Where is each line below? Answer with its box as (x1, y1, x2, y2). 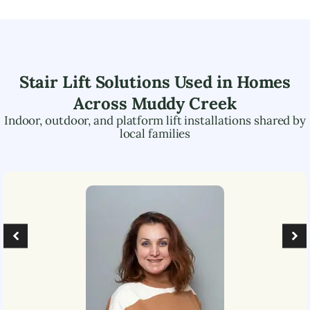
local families (119, 125, 191, 141)
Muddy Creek (131, 92, 237, 114)
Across (73, 92, 131, 114)
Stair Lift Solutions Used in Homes (19, 71, 291, 93)
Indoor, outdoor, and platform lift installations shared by (3, 112, 307, 128)
